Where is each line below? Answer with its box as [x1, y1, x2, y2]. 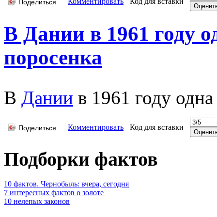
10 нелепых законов [4, 197, 70, 205]
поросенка [4, 46, 102, 69]
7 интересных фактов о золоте [4, 188, 104, 197]
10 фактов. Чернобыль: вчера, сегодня [4, 179, 129, 188]
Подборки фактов [4, 148, 158, 170]
